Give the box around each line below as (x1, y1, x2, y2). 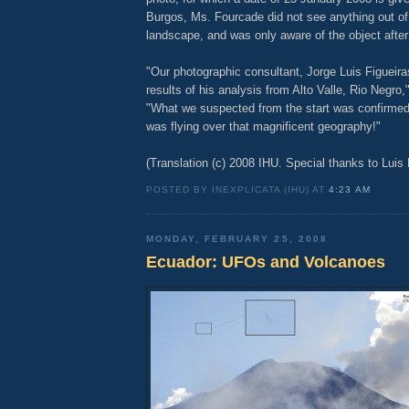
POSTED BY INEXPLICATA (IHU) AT (146, 184, 330, 194)
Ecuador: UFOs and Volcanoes (146, 253, 385, 272)
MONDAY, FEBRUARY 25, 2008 (146, 233, 328, 244)
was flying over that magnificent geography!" (146, 119, 381, 133)
